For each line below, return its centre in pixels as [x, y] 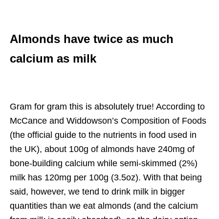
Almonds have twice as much [92, 39]
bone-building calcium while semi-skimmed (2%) [104, 163]
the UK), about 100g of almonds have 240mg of [102, 149]
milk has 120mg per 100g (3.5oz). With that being [106, 177]
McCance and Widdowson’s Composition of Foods [108, 120]
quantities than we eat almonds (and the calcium [104, 206]
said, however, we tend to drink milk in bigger [97, 191]
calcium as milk [53, 58]
